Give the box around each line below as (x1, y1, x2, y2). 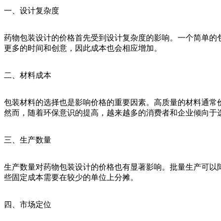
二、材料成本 (4, 71, 51, 80)
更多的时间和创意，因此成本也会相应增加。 (4, 44, 162, 53)
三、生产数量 (4, 136, 51, 145)
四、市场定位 (4, 200, 51, 209)
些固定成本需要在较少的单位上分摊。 (4, 173, 138, 182)
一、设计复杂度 (4, 6, 59, 15)
